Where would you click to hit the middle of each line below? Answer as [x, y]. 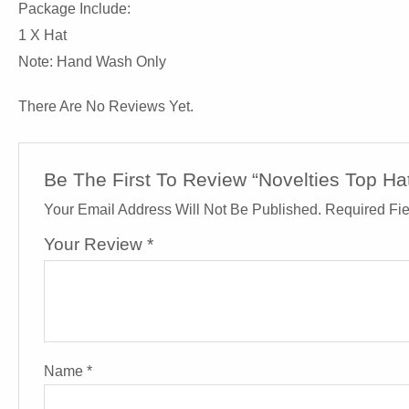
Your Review [95, 244]
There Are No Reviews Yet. [106, 106]
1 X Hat [42, 36]
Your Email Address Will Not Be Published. [182, 209]
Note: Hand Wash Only [92, 62]
